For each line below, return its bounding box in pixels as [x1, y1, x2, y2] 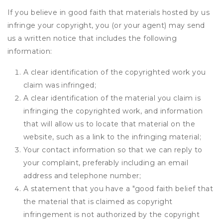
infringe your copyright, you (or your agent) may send [7, 21, 205, 30]
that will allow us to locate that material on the [23, 119, 196, 128]
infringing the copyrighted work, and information [23, 107, 203, 115]
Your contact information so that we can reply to [23, 145, 203, 154]
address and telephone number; [23, 171, 141, 180]
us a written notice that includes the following [7, 34, 177, 43]
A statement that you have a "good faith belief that [23, 184, 213, 193]
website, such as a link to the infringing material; [23, 132, 201, 141]
